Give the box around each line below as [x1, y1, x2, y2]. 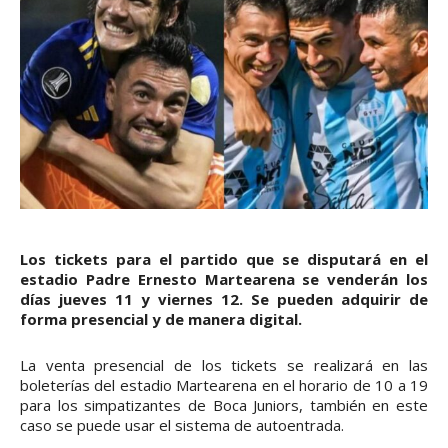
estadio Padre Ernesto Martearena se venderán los [20, 268, 428, 289]
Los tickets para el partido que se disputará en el [20, 248, 428, 269]
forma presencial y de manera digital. [20, 308, 302, 329]
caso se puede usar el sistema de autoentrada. [20, 414, 344, 435]
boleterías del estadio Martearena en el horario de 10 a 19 [20, 374, 428, 395]
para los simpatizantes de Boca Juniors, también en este [20, 394, 428, 415]
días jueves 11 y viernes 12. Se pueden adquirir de [20, 288, 428, 309]
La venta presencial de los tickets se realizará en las [20, 354, 428, 375]
